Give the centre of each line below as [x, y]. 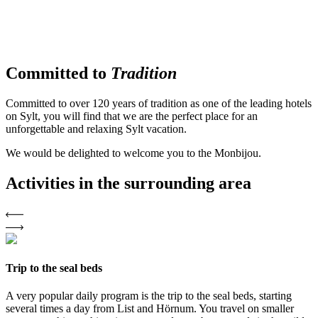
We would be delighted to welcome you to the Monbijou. [133, 153]
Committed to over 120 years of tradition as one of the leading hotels [159, 103]
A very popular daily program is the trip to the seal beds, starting [149, 296]
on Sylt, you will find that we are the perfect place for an [132, 116]
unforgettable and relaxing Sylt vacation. [96, 128]
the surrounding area [174, 183]
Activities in [51, 183]
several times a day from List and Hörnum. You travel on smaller [150, 309]
